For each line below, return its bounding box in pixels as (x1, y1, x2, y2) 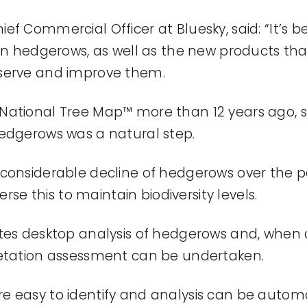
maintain (76, 186, 138, 205)
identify (67, 286, 116, 305)
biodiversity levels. (137, 186, 258, 205)
